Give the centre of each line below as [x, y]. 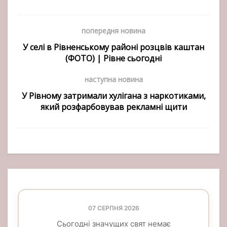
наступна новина [113, 80]
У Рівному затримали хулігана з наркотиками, [113, 96]
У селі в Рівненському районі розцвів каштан [113, 47]
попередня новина [113, 31]
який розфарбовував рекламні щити [113, 107]
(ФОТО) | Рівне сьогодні [113, 59]
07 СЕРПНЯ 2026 [113, 208]
